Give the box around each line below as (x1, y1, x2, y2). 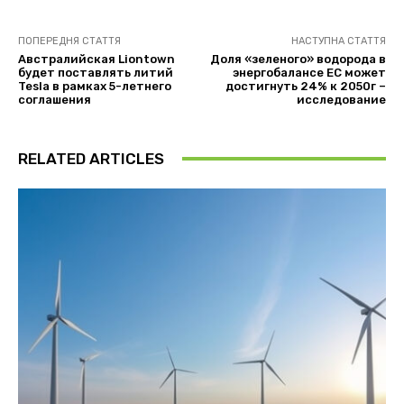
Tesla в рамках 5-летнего (18, 78, 171, 93)
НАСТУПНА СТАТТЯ (290, 34, 386, 47)
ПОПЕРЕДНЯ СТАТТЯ (18, 34, 121, 47)
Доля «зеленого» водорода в (209, 51, 386, 66)
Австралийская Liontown (18, 51, 175, 66)
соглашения (18, 92, 91, 106)
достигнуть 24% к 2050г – (225, 78, 386, 93)
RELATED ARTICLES (18, 149, 164, 168)
